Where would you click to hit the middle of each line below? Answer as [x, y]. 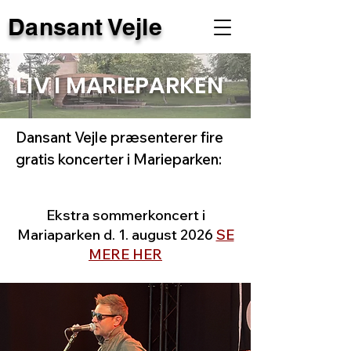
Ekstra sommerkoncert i [125, 215]
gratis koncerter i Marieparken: [120, 159]
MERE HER [125, 254]
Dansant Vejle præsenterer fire [119, 137]
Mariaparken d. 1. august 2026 [116, 235]
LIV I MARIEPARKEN [122, 85]
